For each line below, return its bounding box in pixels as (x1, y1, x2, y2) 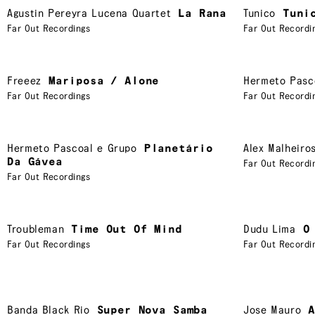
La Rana (178, 7, 227, 20)
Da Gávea (7, 155, 63, 168)
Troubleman (7, 223, 65, 236)
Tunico (243, 7, 276, 20)
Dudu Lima (243, 223, 296, 236)
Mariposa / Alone (48, 75, 160, 87)
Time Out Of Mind (71, 223, 182, 236)
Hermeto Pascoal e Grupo (7, 142, 137, 155)
